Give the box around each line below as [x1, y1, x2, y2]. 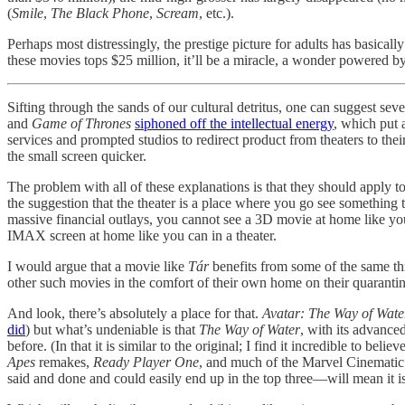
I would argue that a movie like [7, 259, 188, 275]
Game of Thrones [32, 116, 131, 132]
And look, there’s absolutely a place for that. [7, 306, 262, 322]
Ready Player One [93, 354, 199, 371]
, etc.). [199, 5, 234, 22]
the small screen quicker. [7, 148, 146, 165]
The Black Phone [51, 5, 149, 22]
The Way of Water [199, 322, 300, 338]
